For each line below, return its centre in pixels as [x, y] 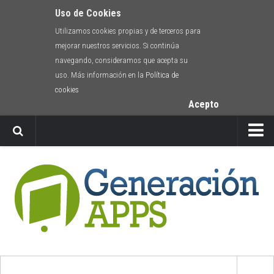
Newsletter [34, 158]
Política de [162, 75]
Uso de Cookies [88, 13]
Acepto [204, 104]
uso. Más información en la [100, 75]
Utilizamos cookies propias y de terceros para [128, 31]
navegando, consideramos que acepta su [121, 60]
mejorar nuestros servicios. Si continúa [117, 46]
